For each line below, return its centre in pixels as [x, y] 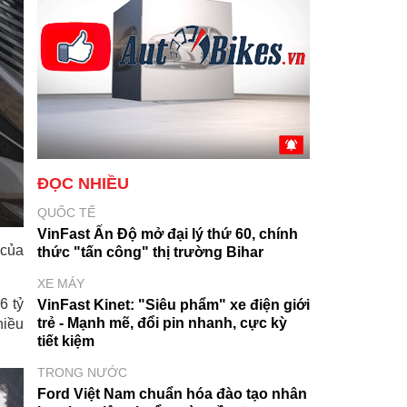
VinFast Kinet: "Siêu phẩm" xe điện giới [174, 305]
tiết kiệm [66, 341]
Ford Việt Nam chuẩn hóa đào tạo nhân [172, 394]
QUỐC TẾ [66, 213]
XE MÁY [61, 283]
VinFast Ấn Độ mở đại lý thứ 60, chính [168, 234]
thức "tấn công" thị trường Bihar [150, 252]
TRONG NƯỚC [82, 372]
